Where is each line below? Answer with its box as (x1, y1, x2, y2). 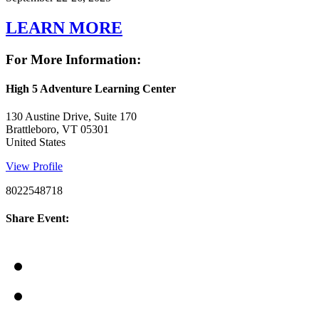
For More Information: (6, 51, 141, 67)
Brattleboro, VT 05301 (6, 123, 109, 136)
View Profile (6, 160, 63, 173)
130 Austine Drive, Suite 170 (6, 110, 137, 123)
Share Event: (6, 212, 69, 225)
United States (6, 136, 66, 149)
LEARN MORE (6, 18, 122, 37)
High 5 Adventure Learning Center (6, 82, 176, 95)
